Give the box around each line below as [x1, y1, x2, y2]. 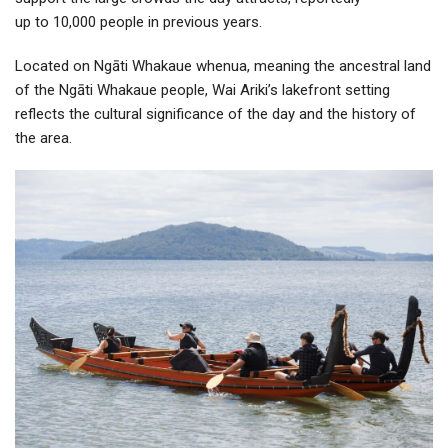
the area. [15, 128, 76, 147]
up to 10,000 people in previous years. [15, 12, 266, 31]
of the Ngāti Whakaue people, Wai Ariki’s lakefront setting [15, 80, 390, 99]
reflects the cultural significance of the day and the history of [15, 104, 416, 123]
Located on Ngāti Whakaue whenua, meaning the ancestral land [15, 56, 431, 75]
